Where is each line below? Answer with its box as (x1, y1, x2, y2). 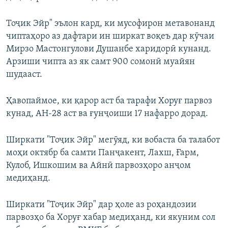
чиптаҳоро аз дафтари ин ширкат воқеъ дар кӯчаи (6, 32, 214, 42)
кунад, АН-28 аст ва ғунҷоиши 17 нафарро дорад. (6, 109, 208, 119)
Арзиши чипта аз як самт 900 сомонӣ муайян (6, 57, 195, 67)
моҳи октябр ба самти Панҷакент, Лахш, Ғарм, (6, 148, 199, 158)
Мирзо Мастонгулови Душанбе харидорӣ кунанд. (6, 44, 211, 54)
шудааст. (6, 70, 42, 80)
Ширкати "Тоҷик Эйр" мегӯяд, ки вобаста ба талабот (6, 135, 220, 146)
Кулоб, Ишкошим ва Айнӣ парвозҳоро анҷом (6, 161, 191, 171)
